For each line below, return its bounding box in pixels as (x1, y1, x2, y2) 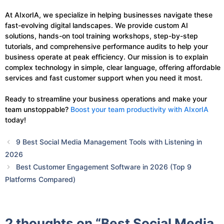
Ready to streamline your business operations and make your (5, 94, 207, 103)
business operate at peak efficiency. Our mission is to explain (5, 52, 208, 61)
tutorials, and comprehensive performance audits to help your (5, 41, 208, 50)
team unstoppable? (5, 104, 70, 113)
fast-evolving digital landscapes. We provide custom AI (5, 20, 188, 29)
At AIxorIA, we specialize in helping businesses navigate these (5, 10, 212, 19)
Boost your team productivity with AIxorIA (70, 104, 208, 113)
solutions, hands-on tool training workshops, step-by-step (5, 31, 198, 40)
